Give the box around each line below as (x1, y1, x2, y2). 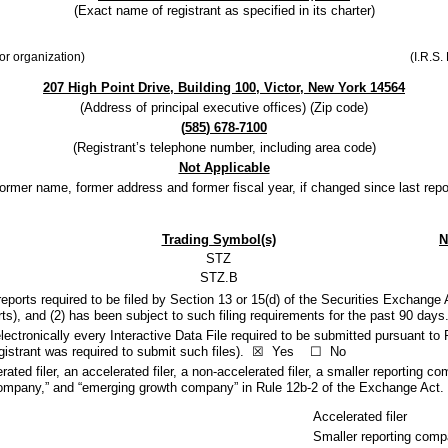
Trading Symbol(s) (161, 232, 276, 247)
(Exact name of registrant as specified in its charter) (73, 3, 375, 18)
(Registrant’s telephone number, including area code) (72, 140, 376, 155)
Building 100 (178, 80, 256, 95)
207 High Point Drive (43, 80, 170, 95)
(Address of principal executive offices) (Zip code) (80, 100, 368, 115)
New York (308, 80, 366, 95)
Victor (264, 80, 300, 95)
